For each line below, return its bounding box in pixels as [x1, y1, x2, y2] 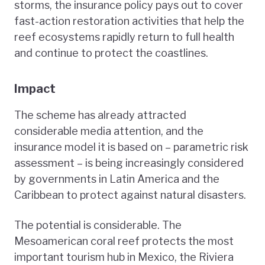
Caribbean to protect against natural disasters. [14, 189, 246, 202]
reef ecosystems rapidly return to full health [14, 31, 234, 44]
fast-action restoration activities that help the [14, 15, 244, 28]
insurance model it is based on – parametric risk [14, 141, 248, 154]
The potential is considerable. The [14, 219, 182, 232]
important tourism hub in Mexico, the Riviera [14, 251, 234, 264]
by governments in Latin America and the [14, 173, 219, 186]
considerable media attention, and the [14, 125, 203, 138]
